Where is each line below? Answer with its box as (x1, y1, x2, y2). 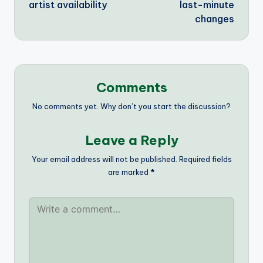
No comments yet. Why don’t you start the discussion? (32, 101, 231, 111)
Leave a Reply (85, 131, 178, 149)
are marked (108, 167, 150, 177)
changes (195, 12, 234, 25)
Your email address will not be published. (31, 154, 177, 164)
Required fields (178, 154, 232, 164)
